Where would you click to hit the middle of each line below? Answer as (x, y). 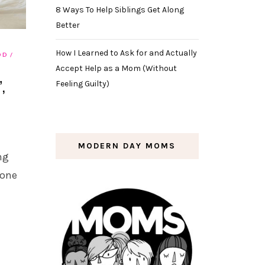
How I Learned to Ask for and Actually (126, 53)
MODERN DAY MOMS (127, 146)
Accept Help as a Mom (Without (116, 68)
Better (67, 25)
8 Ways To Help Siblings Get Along (119, 9)
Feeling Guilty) (82, 83)
